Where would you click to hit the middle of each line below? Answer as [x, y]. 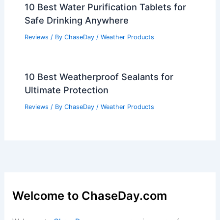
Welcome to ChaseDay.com [90, 196]
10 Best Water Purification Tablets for [105, 7]
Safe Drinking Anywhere [76, 20]
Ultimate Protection [66, 90]
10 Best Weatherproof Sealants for [99, 77]
